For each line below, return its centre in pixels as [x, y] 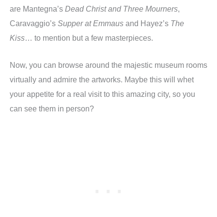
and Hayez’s [147, 23]
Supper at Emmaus [91, 23]
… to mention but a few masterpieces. [89, 38]
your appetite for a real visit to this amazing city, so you [102, 94]
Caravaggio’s [34, 23]
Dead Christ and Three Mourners [121, 8]
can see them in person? [52, 109]
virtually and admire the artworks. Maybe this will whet [102, 80]
